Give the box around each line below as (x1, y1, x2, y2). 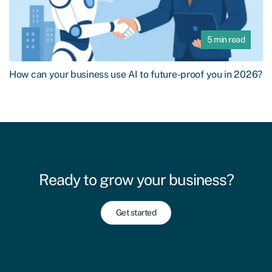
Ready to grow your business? (38, 171, 234, 189)
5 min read (207, 35, 245, 45)
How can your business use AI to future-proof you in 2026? (9, 69, 262, 81)
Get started (115, 208, 157, 218)
